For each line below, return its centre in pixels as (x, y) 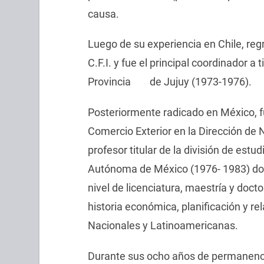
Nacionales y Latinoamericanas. (163, 226)
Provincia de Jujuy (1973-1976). (169, 82)
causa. (103, 14)
